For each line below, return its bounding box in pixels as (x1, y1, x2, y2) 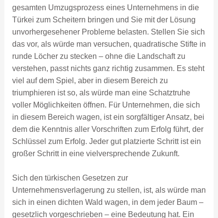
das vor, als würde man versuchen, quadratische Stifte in (12, 39, 206, 48)
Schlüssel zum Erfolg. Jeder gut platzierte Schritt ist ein (12, 137, 201, 145)
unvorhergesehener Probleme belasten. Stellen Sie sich (12, 27, 205, 36)
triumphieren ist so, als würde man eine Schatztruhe (12, 88, 190, 97)
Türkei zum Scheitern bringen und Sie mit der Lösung (12, 15, 196, 24)
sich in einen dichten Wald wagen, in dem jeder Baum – (12, 198, 203, 207)
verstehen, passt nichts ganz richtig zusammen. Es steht (12, 64, 204, 73)
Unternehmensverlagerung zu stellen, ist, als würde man (12, 186, 206, 195)
